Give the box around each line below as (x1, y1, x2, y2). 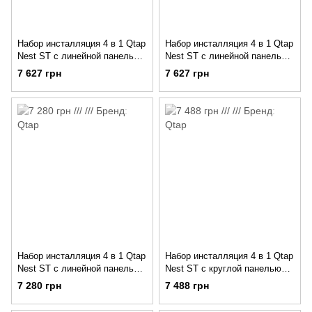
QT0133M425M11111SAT (165, 288, 266, 299)
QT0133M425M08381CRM (17, 75, 124, 86)
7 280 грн (17, 279, 61, 291)
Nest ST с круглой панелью (165, 263, 281, 274)
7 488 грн (165, 279, 209, 291)
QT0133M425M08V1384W (17, 288, 123, 299)
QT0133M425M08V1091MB (165, 75, 276, 86)
